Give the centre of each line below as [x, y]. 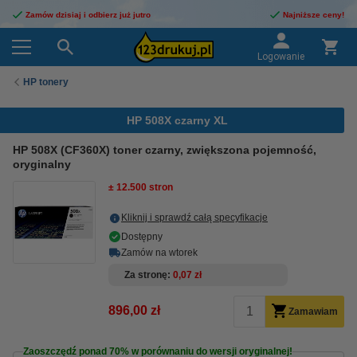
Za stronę [146, 275]
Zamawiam [313, 312]
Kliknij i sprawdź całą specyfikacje [194, 218]
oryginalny [42, 164]
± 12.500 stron [141, 187]
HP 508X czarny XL [177, 120]
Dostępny [142, 237]
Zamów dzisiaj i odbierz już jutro [88, 15]
